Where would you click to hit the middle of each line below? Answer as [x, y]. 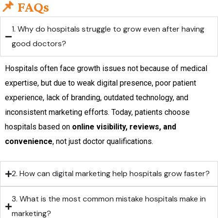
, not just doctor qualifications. [103, 141]
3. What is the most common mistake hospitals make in [109, 199]
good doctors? [39, 44]
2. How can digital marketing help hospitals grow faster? [111, 173]
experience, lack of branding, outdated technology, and [97, 98]
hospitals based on [38, 127]
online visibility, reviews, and [124, 127]
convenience [29, 141]
